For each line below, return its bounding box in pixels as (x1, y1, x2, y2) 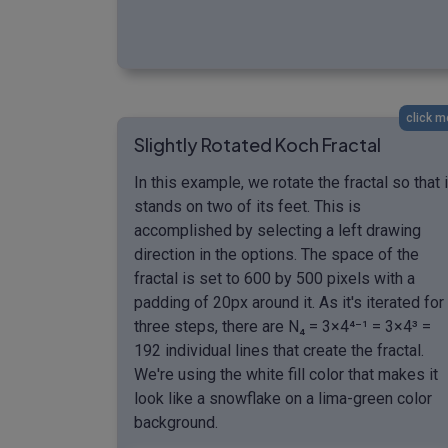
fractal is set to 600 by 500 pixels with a (134, 268, 415, 288)
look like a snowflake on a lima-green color (134, 388, 432, 408)
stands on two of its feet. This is (134, 196, 361, 216)
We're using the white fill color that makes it (134, 364, 438, 384)
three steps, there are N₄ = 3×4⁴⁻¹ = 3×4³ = (134, 316, 431, 336)
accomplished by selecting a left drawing (134, 220, 421, 240)
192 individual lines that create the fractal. (134, 340, 424, 360)
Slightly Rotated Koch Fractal (134, 132, 381, 156)
